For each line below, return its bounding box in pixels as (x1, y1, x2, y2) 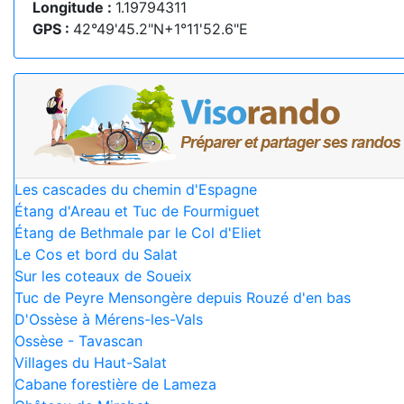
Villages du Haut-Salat (14, 353, 167, 372)
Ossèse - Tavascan (14, 332, 142, 350)
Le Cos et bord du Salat (14, 245, 178, 263)
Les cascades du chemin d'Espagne (14, 180, 257, 198)
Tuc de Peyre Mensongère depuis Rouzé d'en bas (14, 289, 351, 307)
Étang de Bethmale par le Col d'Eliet (14, 224, 262, 242)
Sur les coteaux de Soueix (14, 267, 192, 285)
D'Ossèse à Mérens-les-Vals (14, 310, 203, 328)
